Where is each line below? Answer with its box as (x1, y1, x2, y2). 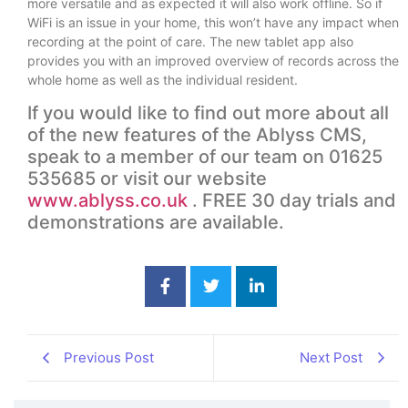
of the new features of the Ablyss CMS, (27, 124, 367, 147)
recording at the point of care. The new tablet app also (27, 34, 353, 49)
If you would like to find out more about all (27, 102, 389, 125)
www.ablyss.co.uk (27, 189, 188, 212)
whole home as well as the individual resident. (27, 72, 298, 87)
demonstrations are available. (27, 211, 284, 234)
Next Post (300, 349, 362, 367)
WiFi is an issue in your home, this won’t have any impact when (27, 15, 399, 30)
